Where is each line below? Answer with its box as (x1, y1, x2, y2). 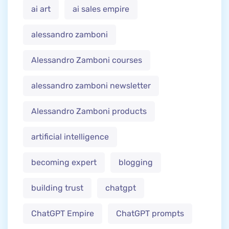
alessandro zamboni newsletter (31, 81, 151, 91)
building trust (31, 183, 83, 193)
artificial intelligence (31, 132, 109, 142)
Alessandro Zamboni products (31, 106, 147, 117)
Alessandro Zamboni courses (31, 55, 142, 65)
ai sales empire (73, 4, 129, 14)
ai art (31, 4, 51, 14)
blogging (119, 157, 153, 168)
